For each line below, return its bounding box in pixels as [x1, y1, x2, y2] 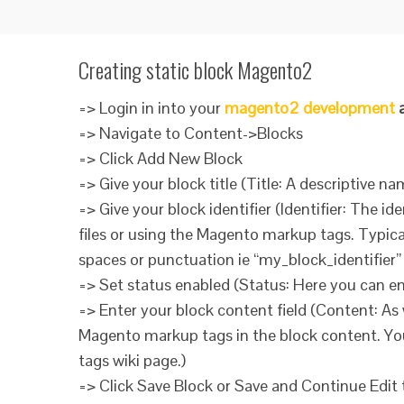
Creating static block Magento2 [78, 53, 312, 86]
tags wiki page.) [78, 350, 186, 371]
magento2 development [225, 97, 395, 118]
